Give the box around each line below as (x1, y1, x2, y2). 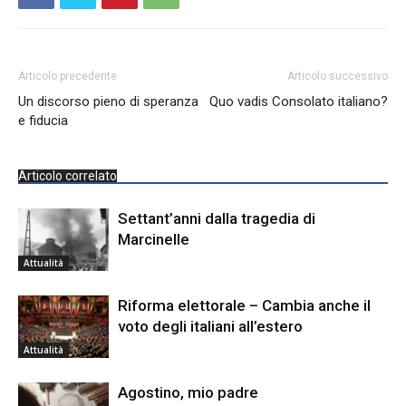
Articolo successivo (287, 69, 388, 82)
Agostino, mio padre (118, 382, 258, 401)
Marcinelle (118, 229, 189, 248)
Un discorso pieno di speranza (18, 92, 198, 110)
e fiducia (18, 111, 68, 129)
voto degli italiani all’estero (118, 316, 303, 335)
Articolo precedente (18, 69, 117, 82)
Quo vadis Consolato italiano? (209, 92, 388, 110)
